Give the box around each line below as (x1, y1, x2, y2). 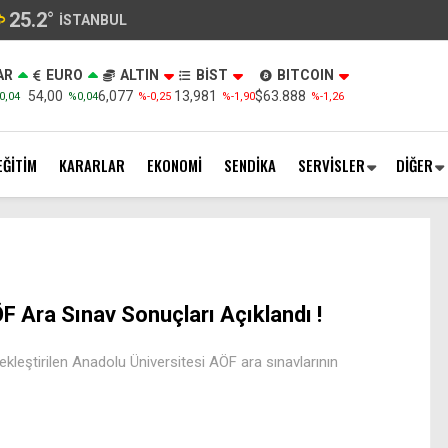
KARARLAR (59, 153, 125, 176)
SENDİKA (224, 153, 276, 176)
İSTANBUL (59, 11, 127, 28)
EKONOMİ (147, 153, 202, 176)
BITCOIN (276, 67, 334, 83)
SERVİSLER (298, 153, 365, 176)
